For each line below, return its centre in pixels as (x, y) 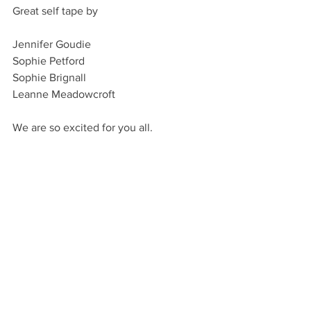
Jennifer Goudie (52, 44)
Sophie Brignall (49, 77)
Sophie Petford (49, 61)
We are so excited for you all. (83, 127)
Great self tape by (55, 11)
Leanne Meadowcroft (64, 94)
